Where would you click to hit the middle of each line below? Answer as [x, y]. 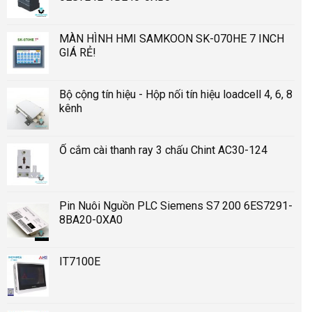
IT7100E [80, 261]
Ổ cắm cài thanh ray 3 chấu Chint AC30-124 [163, 150]
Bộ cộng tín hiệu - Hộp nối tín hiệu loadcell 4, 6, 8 [176, 94]
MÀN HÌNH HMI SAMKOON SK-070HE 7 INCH [172, 38]
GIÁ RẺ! [78, 52]
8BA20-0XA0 [91, 219]
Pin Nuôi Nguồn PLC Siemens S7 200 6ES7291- [176, 205]
